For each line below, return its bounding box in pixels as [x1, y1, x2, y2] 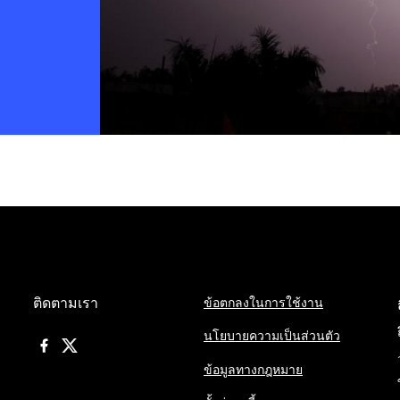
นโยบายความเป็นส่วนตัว [203, 328, 340, 344]
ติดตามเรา [32, 294, 98, 312]
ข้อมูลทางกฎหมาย [203, 361, 303, 377]
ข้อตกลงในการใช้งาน [203, 295, 323, 311]
